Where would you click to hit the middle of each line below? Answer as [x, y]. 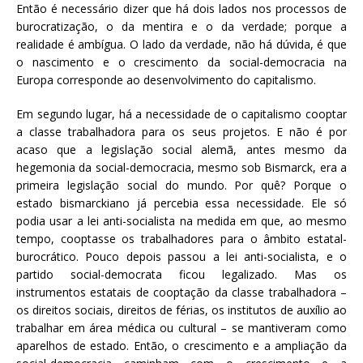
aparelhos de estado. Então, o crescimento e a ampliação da [181, 345]
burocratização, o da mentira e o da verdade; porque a [181, 26]
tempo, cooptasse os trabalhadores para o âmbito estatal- [181, 238]
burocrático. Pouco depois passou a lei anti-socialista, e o [181, 256]
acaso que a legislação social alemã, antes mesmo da [181, 149]
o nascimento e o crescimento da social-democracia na [181, 62]
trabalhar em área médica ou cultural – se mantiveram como [181, 327]
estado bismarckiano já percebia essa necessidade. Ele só [181, 203]
